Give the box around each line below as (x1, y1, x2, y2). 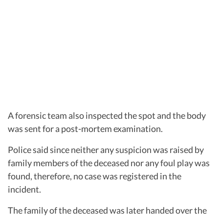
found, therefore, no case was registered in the (8, 170, 181, 181)
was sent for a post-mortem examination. (8, 123, 163, 134)
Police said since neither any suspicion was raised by (8, 144, 204, 155)
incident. (8, 183, 41, 195)
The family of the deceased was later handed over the (8, 204, 207, 216)
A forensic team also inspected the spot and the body (8, 109, 206, 121)
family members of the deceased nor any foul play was (8, 157, 210, 168)
